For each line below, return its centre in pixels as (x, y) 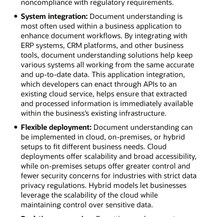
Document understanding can (142, 127)
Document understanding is (135, 16)
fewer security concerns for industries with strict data (108, 175)
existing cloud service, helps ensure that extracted (104, 93)
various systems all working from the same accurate (107, 64)
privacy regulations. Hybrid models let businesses (103, 185)
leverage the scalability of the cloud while (89, 194)
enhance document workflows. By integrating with (104, 35)
